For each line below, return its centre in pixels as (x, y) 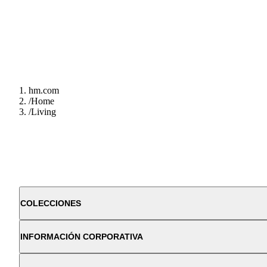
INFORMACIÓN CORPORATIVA (82, 237)
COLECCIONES (51, 204)
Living (44, 112)
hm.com (44, 91)
